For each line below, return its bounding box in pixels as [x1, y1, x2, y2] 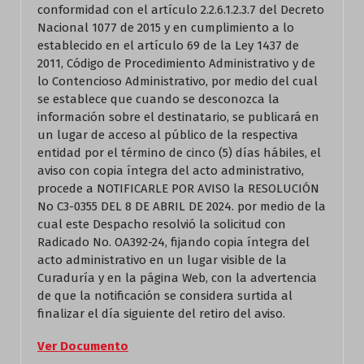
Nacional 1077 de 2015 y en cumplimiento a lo [37, 20, 294, 35]
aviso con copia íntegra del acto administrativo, [37, 163, 304, 178]
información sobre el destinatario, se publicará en [37, 110, 319, 124]
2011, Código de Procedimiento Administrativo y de [37, 56, 315, 71]
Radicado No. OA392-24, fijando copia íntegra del [37, 235, 310, 249]
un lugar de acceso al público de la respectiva [37, 128, 298, 142]
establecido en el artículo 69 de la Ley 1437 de [37, 38, 299, 53]
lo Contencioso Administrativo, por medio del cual [37, 74, 318, 89]
